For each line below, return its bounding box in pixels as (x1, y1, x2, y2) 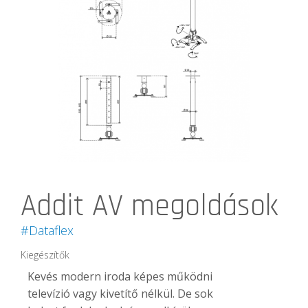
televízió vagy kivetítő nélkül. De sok (27, 285, 213, 301)
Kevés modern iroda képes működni (27, 268, 212, 284)
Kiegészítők (21, 247, 69, 261)
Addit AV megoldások (21, 186, 278, 225)
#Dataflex (21, 221, 74, 239)
